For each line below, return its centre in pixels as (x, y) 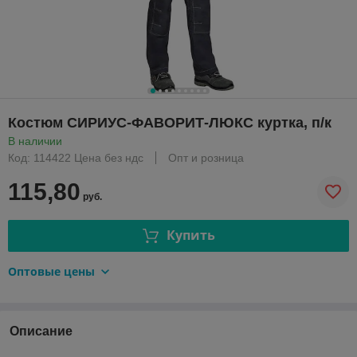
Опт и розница (206, 157)
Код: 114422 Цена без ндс (76, 157)
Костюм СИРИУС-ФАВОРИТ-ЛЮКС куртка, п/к (170, 122)
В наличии (35, 141)
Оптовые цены (51, 271)
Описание (41, 331)
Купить (190, 235)
